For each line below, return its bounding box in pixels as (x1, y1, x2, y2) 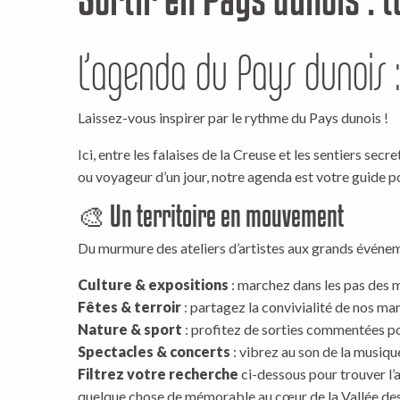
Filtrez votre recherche (78, 365, 238, 382)
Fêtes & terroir (78, 298, 181, 315)
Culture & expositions (78, 276, 229, 293)
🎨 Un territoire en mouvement (78, 199, 344, 232)
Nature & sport (78, 321, 182, 337)
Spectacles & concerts (78, 343, 230, 360)
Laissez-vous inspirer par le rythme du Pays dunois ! (78, 109, 388, 126)
